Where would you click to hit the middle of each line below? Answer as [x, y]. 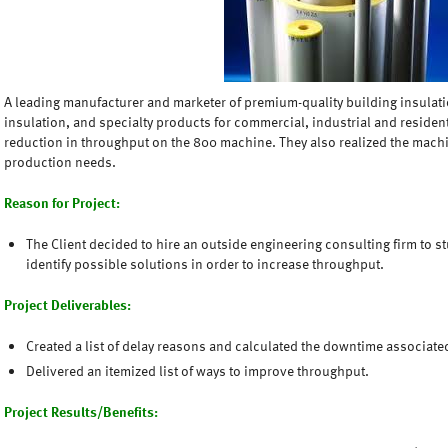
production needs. [60, 161]
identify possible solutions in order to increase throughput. [205, 263]
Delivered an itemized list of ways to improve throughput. [197, 370]
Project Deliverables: [67, 304]
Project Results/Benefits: [81, 411]
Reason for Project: [62, 202]
